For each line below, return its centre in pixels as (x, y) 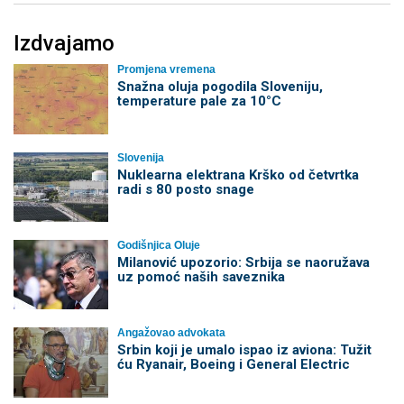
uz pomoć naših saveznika (201, 276)
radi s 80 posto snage (185, 189)
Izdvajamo (64, 44)
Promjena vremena (166, 70)
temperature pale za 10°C (199, 101)
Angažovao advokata (171, 333)
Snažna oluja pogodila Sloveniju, (220, 87)
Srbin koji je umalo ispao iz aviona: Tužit (244, 350)
